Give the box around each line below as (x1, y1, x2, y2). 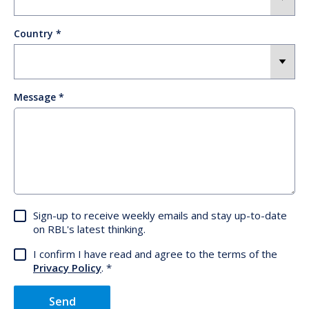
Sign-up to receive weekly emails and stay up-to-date (33, 208, 287, 222)
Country (14, 26, 53, 40)
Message (14, 90, 56, 103)
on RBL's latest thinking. (33, 221, 146, 236)
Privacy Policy (33, 260, 101, 275)
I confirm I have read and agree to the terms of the (33, 246, 277, 261)
